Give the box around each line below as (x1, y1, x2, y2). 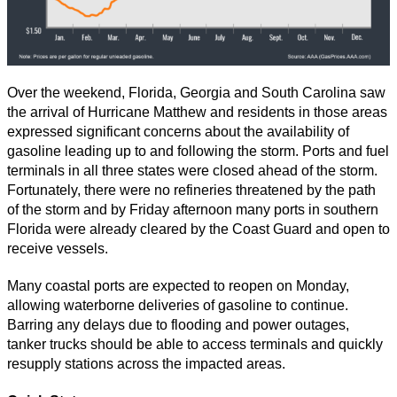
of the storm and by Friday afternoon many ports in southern (7, 202, 378, 218)
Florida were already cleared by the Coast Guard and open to (7, 222, 390, 237)
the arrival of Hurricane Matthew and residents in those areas (7, 105, 387, 121)
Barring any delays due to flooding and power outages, (7, 317, 349, 333)
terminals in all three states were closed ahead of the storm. (7, 163, 378, 179)
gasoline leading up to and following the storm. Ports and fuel (7, 144, 389, 160)
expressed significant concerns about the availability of (7, 124, 349, 140)
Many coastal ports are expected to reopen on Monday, (7, 278, 349, 294)
